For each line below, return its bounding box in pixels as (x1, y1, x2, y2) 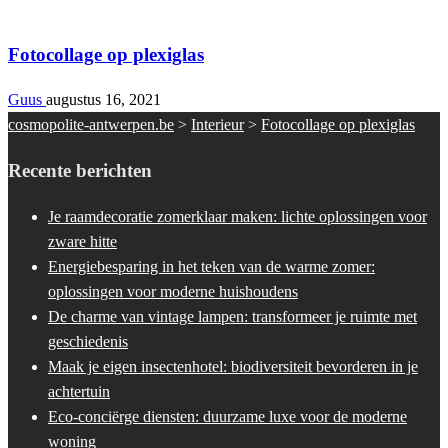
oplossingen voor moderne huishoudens (48, 282, 298, 300)
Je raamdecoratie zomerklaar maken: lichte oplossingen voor (48, 207, 427, 225)
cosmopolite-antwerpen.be (8, 116, 174, 134)
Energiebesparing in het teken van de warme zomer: (48, 257, 375, 275)
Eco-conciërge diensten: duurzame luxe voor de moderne (48, 407, 407, 425)
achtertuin (48, 382, 110, 400)
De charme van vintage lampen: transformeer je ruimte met (48, 307, 417, 325)
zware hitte (48, 232, 117, 250)
